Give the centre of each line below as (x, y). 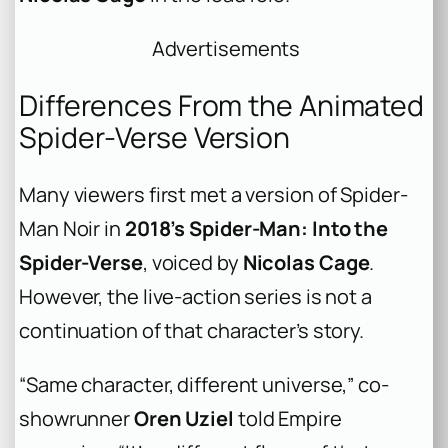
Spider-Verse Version (154, 137)
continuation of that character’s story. (192, 330)
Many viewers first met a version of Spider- (213, 194)
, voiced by (192, 262)
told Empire (287, 418)
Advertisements (226, 49)
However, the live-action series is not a (195, 296)
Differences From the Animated (222, 105)
